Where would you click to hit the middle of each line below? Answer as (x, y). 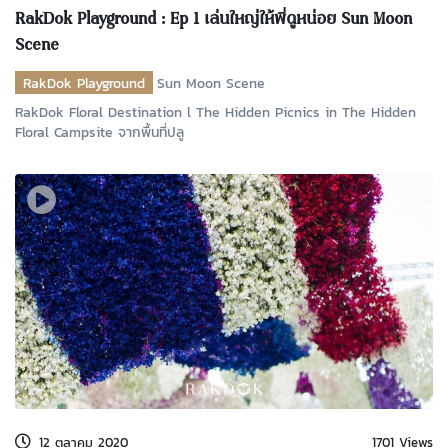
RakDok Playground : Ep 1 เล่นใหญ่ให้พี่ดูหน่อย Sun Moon (213, 20)
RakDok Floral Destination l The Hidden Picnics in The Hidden (215, 111)
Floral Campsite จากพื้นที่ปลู (99, 131)
